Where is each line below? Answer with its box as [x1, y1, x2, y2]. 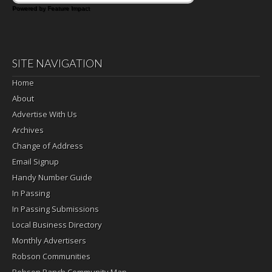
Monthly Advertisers [12, 234, 86, 246]
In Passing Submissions [12, 203, 99, 214]
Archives [12, 124, 44, 135]
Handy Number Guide [12, 171, 92, 183]
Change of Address [12, 140, 83, 151]
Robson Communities [12, 250, 90, 262]
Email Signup [12, 155, 59, 167]
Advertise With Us [12, 108, 77, 120]
